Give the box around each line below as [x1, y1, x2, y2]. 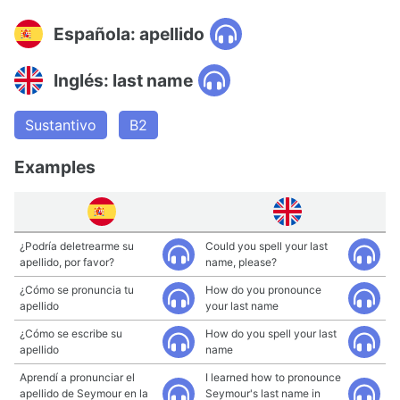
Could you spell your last [205, 239, 328, 253]
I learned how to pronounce [205, 371, 341, 384]
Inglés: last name [54, 69, 193, 91]
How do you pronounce [205, 283, 321, 296]
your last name [205, 299, 279, 312]
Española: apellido [54, 22, 204, 45]
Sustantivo [25, 116, 96, 134]
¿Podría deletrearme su [20, 239, 134, 253]
